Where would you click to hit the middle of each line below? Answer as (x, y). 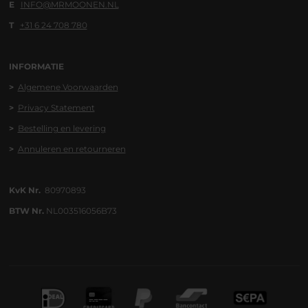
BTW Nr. (26, 211)
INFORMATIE (36, 67)
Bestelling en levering (62, 129)
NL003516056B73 (80, 211)
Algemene (39, 87)
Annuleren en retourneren (71, 149)
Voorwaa (79, 87)
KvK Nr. (25, 190)
